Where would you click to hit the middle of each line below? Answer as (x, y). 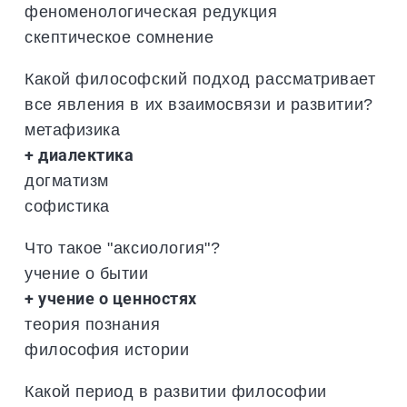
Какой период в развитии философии (176, 391)
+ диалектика (79, 154)
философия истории (107, 349)
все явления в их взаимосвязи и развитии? (199, 104)
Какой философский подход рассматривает (200, 78)
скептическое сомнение (119, 36)
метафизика (73, 129)
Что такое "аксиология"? (123, 247)
